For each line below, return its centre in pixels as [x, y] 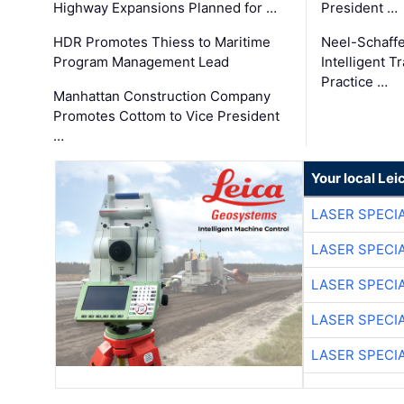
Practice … [354, 81]
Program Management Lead [142, 61]
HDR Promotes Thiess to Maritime [162, 41]
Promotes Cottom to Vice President [167, 115]
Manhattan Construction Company [162, 96]
